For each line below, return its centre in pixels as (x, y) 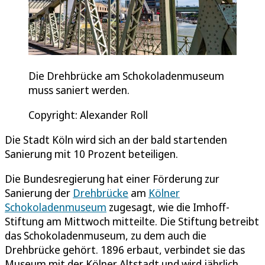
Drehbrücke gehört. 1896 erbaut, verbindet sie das (125, 250)
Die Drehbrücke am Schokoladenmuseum (126, 76)
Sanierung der (39, 193)
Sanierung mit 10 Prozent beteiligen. (91, 154)
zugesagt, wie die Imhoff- (168, 207)
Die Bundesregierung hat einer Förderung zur (112, 179)
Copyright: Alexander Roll (88, 115)
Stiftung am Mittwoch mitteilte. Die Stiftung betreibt (132, 222)
